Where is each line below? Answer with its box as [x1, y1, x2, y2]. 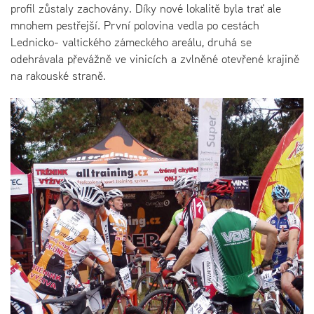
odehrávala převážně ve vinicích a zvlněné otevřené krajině [11, 50, 299, 67]
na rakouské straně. [11, 67, 106, 84]
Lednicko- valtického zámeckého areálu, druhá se [11, 33, 252, 50]
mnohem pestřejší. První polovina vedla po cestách [11, 16, 259, 34]
